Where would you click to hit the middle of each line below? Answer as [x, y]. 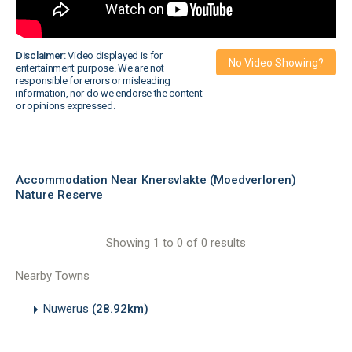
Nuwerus [68, 309]
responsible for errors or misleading [93, 81]
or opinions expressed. [66, 106]
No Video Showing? [276, 63]
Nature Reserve [59, 195]
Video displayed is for [114, 55]
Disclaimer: [41, 55]
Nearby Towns [53, 276]
